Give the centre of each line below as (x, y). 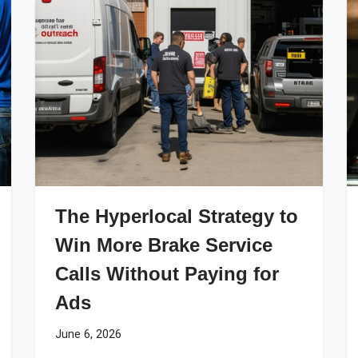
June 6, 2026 (88, 334)
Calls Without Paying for (167, 274)
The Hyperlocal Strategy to (177, 216)
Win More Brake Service (164, 245)
